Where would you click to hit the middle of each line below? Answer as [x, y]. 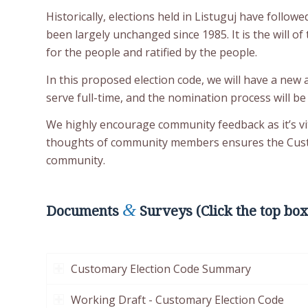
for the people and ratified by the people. [152, 53]
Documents [84, 211]
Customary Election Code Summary [161, 268]
